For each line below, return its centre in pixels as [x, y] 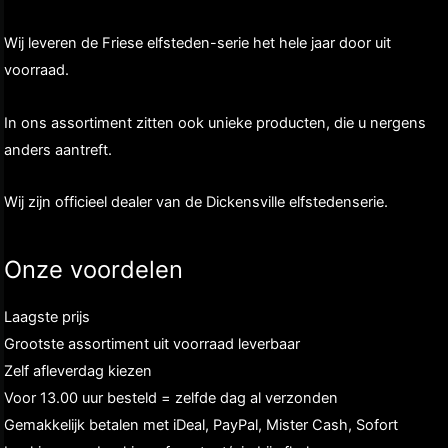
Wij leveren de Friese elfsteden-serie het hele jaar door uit [197, 43]
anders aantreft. [58, 149]
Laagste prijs [47, 316]
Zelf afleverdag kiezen [78, 370]
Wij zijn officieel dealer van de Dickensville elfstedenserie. [196, 202]
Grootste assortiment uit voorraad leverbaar [152, 343]
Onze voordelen [93, 269]
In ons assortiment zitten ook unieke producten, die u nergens [215, 122]
